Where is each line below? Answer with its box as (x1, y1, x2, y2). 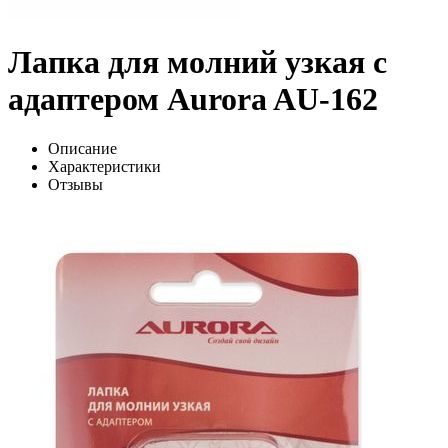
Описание (48, 139, 117, 157)
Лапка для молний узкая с (8, 44, 387, 81)
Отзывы (48, 175, 103, 193)
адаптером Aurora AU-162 (8, 81, 378, 118)
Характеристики (48, 157, 161, 175)
